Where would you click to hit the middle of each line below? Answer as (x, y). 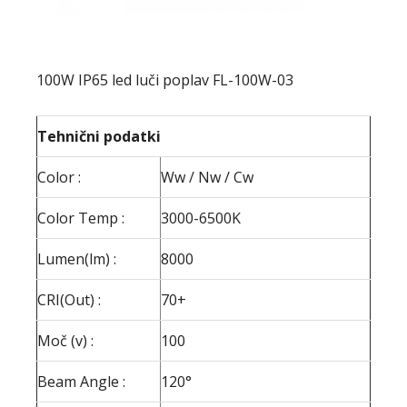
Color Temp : (81, 218)
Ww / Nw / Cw (207, 177)
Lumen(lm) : (77, 258)
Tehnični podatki (99, 136)
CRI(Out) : (69, 299)
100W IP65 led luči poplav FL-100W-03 (165, 79)
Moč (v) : (65, 340)
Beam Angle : (81, 381)
